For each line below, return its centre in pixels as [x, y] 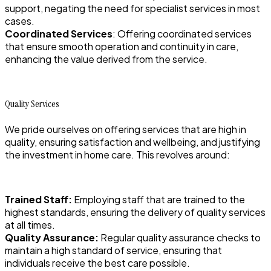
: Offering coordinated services [182, 34]
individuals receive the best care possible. [97, 263]
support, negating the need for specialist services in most [132, 8]
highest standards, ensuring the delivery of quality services [135, 212]
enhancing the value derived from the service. [106, 59]
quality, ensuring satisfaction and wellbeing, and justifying [132, 142]
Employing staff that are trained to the [159, 200]
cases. [20, 21]
